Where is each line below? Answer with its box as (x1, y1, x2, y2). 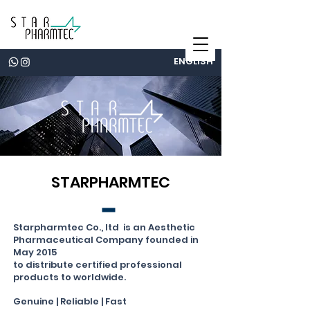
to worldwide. (59, 271, 126, 284)
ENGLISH (173, 55, 213, 68)
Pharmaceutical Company (13, 233, 145, 246)
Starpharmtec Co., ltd (13, 221, 121, 234)
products (13, 271, 59, 284)
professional (120, 258, 182, 271)
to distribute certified (13, 258, 120, 271)
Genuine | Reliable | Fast (13, 295, 127, 308)
